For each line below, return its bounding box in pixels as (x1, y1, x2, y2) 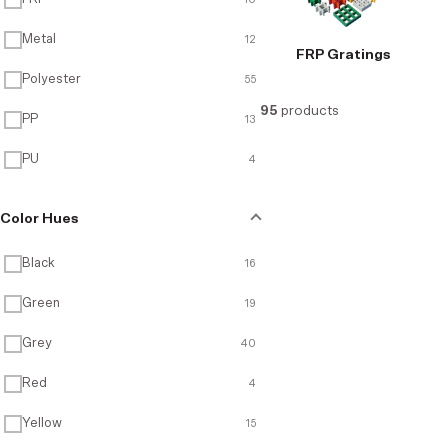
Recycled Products (47, 58, 183, 72)
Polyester (22, 73, 81, 86)
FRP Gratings (296, 48, 392, 62)
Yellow (22, 417, 62, 430)
